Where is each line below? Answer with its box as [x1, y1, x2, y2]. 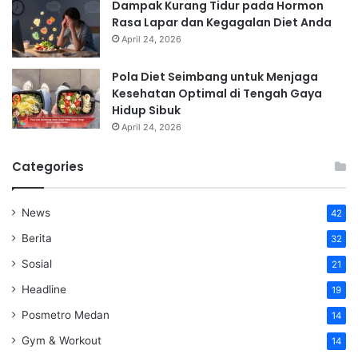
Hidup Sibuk [112, 101, 181, 118]
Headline [22, 282, 66, 296]
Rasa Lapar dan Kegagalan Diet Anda [112, 14, 332, 30]
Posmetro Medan [22, 308, 109, 321]
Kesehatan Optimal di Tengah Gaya [112, 85, 322, 101]
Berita [22, 231, 52, 245]
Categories [12, 157, 84, 175]
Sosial [22, 257, 52, 270]
